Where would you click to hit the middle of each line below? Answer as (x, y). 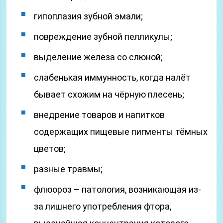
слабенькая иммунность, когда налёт (112, 77)
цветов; (50, 149)
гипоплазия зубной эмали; (89, 16)
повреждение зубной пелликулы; (103, 37)
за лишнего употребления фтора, (103, 206)
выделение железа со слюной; (99, 57)
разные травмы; (68, 169)
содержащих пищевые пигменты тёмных (121, 132)
